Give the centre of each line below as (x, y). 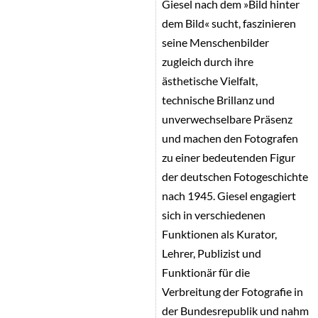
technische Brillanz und (219, 99)
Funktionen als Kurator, (220, 234)
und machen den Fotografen (230, 138)
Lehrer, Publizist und (212, 253)
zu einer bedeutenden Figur (229, 157)
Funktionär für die (206, 272)
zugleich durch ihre (208, 61)
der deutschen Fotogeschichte (235, 176)
